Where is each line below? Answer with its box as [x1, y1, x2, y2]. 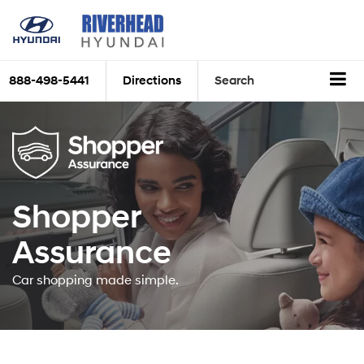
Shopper [12, 197, 141, 238]
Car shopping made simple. [12, 271, 179, 288]
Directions [123, 73, 181, 89]
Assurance [12, 232, 171, 274]
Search [214, 73, 254, 89]
